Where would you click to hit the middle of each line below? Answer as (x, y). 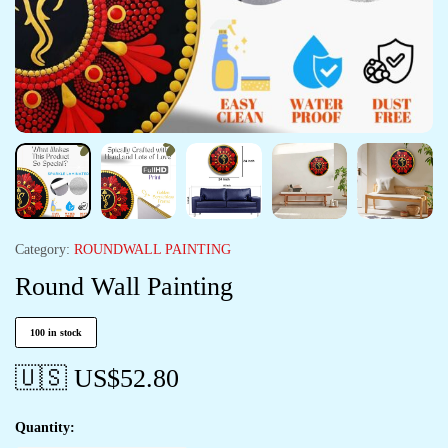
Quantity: (45, 427)
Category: (42, 249)
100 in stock (56, 332)
